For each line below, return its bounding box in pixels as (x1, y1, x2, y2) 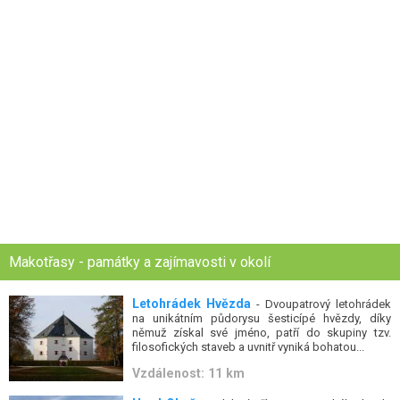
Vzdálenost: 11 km (132, 366, 246, 381)
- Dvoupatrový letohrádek (251, 296, 392, 311)
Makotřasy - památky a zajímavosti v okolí (9, 253, 271, 271)
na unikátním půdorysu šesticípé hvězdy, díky (132, 311, 391, 325)
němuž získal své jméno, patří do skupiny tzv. (132, 325, 391, 339)
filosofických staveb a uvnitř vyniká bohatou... (132, 339, 365, 354)
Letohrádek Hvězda (132, 296, 252, 311)
